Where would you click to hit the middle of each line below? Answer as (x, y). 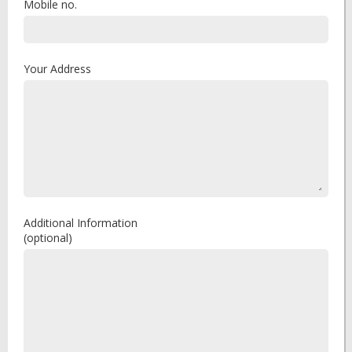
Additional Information (81, 223)
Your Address (57, 69)
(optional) (48, 238)
